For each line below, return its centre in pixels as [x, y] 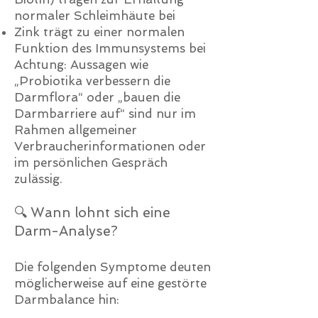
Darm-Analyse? [66, 231]
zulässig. [38, 179]
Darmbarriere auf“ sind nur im [105, 114]
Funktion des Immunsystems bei [110, 48]
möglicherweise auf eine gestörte [110, 283]
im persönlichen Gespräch [91, 163]
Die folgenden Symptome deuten [113, 267]
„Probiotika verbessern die [92, 81]
